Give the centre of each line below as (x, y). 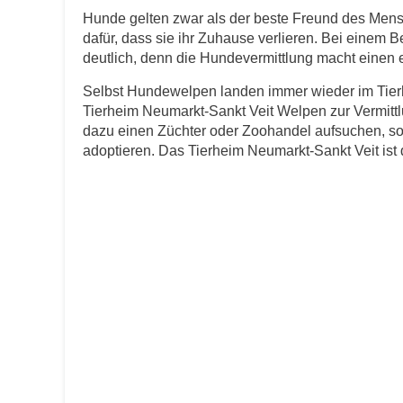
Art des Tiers (189, 263)
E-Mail (195, 48)
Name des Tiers (198, 350)
